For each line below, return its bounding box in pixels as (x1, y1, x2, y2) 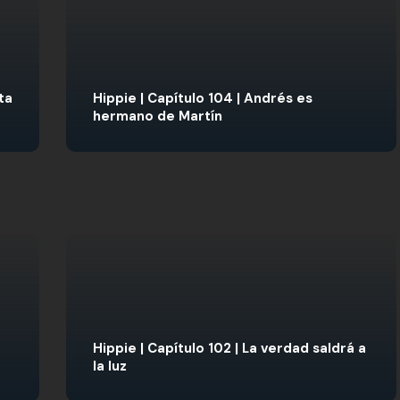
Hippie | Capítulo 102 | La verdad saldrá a (93, 339, 366, 357)
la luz (93, 357, 127, 375)
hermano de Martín (93, 107, 222, 125)
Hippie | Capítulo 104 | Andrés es (93, 89, 312, 107)
